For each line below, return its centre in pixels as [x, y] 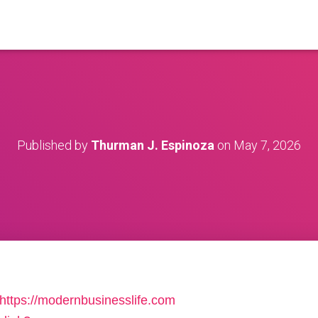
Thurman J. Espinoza [153, 145]
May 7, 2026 [267, 145]
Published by [54, 145]
